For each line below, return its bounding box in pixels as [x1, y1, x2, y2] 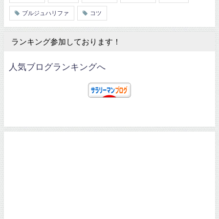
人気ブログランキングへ [9, 63, 106, 72]
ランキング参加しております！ [11, 38, 121, 46]
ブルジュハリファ [22, 10, 69, 17]
